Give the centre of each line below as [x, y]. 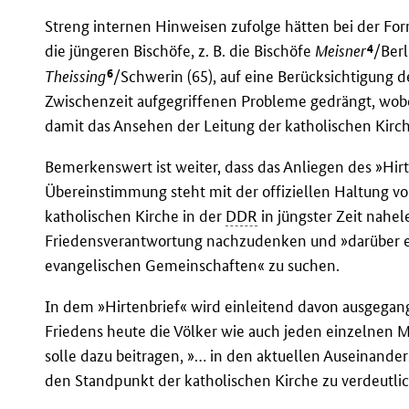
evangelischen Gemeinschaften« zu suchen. [193, 266]
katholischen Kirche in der [136, 216]
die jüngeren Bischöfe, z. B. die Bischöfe [180, 51]
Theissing [76, 77]
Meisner [341, 51]
